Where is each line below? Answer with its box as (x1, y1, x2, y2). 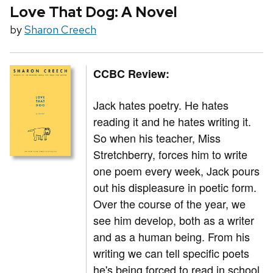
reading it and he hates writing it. (93, 113, 252, 130)
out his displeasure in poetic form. (93, 179, 257, 196)
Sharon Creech (24, 23, 96, 37)
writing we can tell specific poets (93, 245, 250, 261)
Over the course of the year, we (93, 196, 246, 212)
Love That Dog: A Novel (10, 2, 177, 22)
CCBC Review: (93, 66, 170, 82)
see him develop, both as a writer (93, 212, 255, 229)
